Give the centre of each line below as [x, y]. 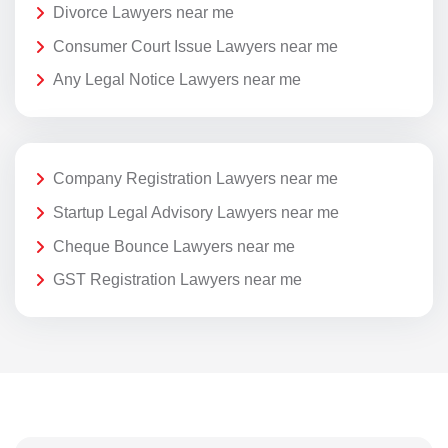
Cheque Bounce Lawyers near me [174, 246]
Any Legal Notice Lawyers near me [177, 80]
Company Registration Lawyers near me [195, 179]
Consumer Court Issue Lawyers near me [195, 46]
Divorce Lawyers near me [143, 13]
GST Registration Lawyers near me [177, 280]
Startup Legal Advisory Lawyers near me [196, 213]
